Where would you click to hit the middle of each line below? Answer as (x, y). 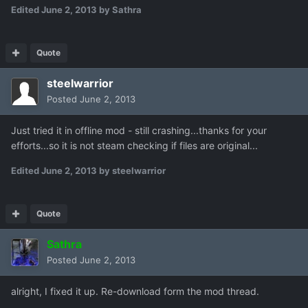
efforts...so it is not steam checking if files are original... (134, 146)
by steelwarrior (131, 171)
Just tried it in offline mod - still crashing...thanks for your (139, 131)
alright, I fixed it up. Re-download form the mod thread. (135, 291)
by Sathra (119, 10)
